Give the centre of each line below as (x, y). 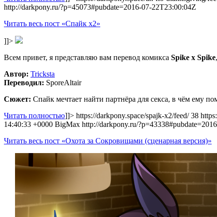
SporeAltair (63, 83)
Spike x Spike (193, 57)
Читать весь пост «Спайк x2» (52, 23)
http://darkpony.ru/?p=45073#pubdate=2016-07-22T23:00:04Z (100, 7)
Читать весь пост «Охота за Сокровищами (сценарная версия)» (108, 141)
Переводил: (24, 83)
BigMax (67, 124)
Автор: (16, 74)
